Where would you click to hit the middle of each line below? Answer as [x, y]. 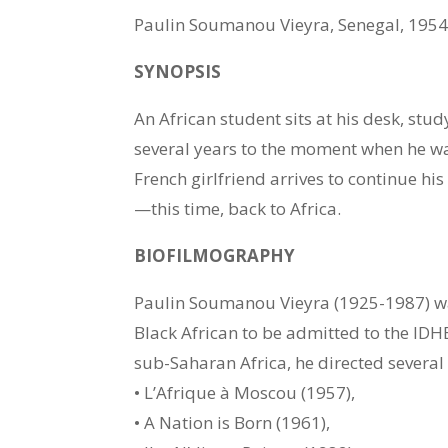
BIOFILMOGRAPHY [215, 256]
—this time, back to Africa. [238, 209]
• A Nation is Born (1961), [232, 423]
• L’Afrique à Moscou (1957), [245, 393]
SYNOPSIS [178, 72]
